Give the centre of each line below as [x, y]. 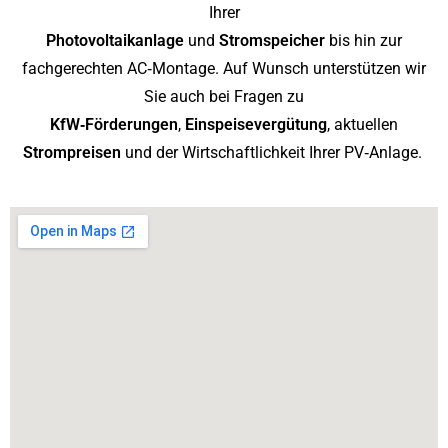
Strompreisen [71, 152]
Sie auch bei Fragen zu [224, 96]
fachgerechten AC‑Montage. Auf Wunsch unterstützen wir [224, 68]
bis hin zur [363, 40]
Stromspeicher [272, 40]
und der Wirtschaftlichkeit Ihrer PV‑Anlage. [273, 152]
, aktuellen [362, 124]
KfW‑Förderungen [114, 124]
